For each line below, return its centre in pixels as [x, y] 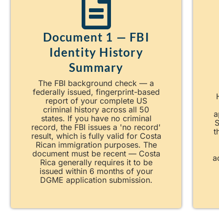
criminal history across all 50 [96, 109]
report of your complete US [96, 100]
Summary [96, 67]
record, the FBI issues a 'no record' [96, 127]
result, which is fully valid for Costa [96, 136]
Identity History [96, 52]
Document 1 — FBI [96, 37]
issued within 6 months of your [96, 171]
